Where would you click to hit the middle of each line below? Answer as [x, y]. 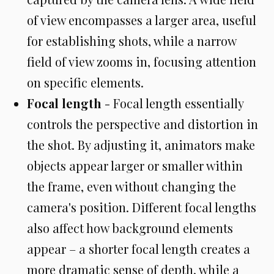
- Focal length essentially [172, 103]
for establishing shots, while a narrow [131, 41]
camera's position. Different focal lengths [142, 207]
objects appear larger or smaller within [135, 165]
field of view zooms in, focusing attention [142, 61]
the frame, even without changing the [131, 186]
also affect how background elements [130, 228]
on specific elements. [85, 82]
